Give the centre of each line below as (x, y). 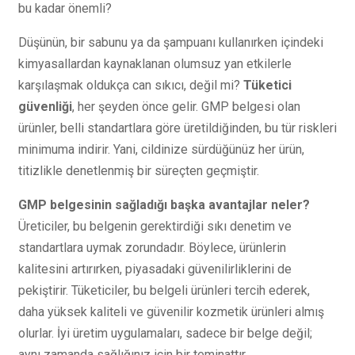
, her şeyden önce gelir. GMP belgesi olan (186, 106)
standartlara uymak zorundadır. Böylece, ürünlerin (152, 247)
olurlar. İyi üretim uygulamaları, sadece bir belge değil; (165, 333)
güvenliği (45, 106)
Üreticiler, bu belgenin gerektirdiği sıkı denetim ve (155, 226)
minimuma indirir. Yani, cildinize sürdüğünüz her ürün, (161, 149)
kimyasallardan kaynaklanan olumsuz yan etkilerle (155, 63)
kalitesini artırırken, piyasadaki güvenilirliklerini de (155, 269)
